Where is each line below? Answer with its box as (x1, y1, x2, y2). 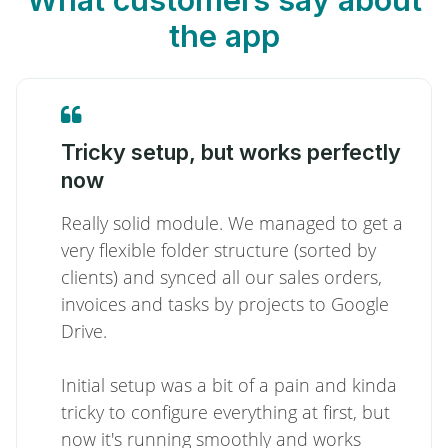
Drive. (61, 319, 107, 343)
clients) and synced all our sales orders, (61, 265, 382, 289)
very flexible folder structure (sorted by (61, 238, 376, 262)
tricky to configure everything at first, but (61, 400, 390, 424)
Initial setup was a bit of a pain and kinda (61, 373, 397, 397)
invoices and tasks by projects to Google (61, 292, 389, 316)
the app (168, 17, 280, 54)
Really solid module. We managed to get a (61, 211, 403, 235)
